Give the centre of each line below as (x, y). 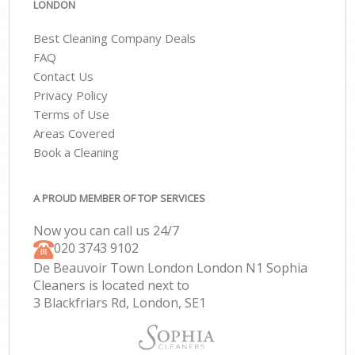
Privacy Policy (71, 95)
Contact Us (64, 76)
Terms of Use (72, 115)
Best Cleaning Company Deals (115, 38)
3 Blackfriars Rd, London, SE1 (120, 302)
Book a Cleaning (76, 153)
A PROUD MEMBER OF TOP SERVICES (120, 198)
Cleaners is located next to (112, 285)
